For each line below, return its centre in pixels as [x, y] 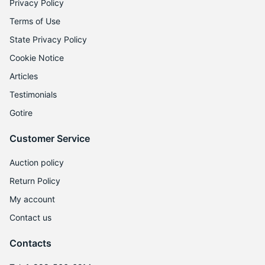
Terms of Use [35, 21]
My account [32, 199]
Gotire [21, 113]
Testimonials [33, 95]
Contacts [30, 243]
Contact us [30, 218]
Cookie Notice [37, 58]
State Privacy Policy [48, 40]
